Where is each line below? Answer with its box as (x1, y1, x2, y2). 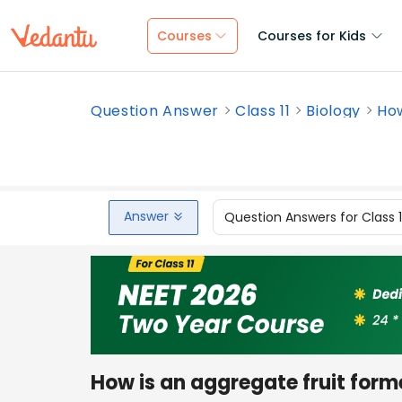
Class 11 (235, 100, 291, 121)
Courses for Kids (258, 27, 366, 45)
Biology (306, 100, 362, 121)
